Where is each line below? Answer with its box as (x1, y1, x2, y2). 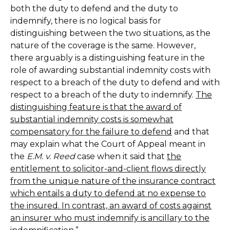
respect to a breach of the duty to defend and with (10, 78, 220, 87)
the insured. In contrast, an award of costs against (10, 201, 212, 210)
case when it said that (75, 151, 167, 161)
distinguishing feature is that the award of (10, 102, 182, 112)
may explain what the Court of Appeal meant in (10, 139, 205, 149)
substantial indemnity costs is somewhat (10, 114, 174, 124)
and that (172, 127, 209, 137)
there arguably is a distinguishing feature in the (10, 53, 205, 63)
